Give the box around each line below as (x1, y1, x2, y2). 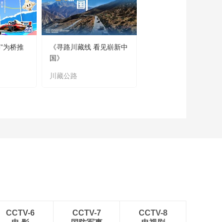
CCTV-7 (72, 209, 101, 217)
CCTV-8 (138, 209, 167, 217)
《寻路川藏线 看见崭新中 (50, 43, 128, 51)
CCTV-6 (6, 209, 35, 217)
